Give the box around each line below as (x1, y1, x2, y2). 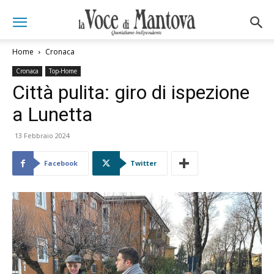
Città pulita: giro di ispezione (12, 81, 250, 104)
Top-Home (49, 67, 77, 75)
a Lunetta (12, 103, 92, 126)
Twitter (130, 158, 157, 168)
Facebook (44, 158, 78, 168)
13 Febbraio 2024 (15, 131, 70, 140)
